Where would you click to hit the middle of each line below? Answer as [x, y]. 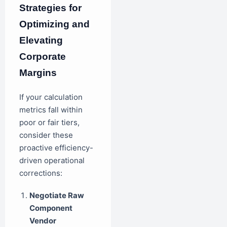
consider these [46, 135]
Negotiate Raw [57, 195]
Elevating [41, 41]
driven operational [52, 161]
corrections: [41, 173]
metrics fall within [51, 110]
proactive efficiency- [56, 148]
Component [51, 208]
